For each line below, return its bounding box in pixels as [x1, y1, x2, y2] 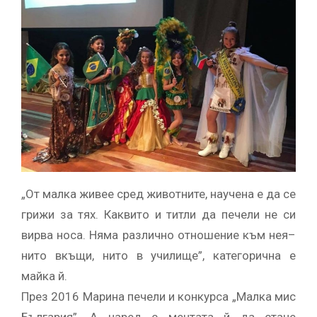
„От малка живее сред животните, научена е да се [21, 187, 296, 202]
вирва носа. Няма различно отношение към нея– [21, 228, 296, 243]
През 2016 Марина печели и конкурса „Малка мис [21, 289, 296, 304]
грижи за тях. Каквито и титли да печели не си [21, 207, 296, 222]
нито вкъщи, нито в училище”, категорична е [21, 248, 296, 263]
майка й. [21, 269, 67, 284]
